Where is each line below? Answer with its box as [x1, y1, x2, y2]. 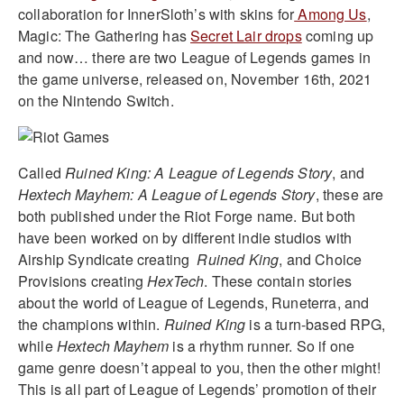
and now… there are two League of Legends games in [18, 46, 371, 68]
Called [18, 161, 66, 183]
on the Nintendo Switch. [18, 89, 174, 111]
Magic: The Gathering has [18, 24, 191, 46]
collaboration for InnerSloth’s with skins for [18, 3, 295, 24]
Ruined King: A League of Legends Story [65, 161, 333, 183]
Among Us [294, 3, 367, 24]
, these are [315, 183, 384, 205]
